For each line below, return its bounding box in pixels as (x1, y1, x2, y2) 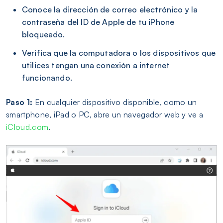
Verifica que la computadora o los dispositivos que (22, 47, 216, 58)
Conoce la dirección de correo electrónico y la (22, 4, 198, 14)
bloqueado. (22, 29, 65, 39)
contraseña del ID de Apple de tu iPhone (22, 16, 175, 27)
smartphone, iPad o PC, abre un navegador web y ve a (6, 109, 204, 119)
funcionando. (22, 72, 72, 83)
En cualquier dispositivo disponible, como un (32, 97, 197, 107)
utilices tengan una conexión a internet (22, 60, 170, 70)
